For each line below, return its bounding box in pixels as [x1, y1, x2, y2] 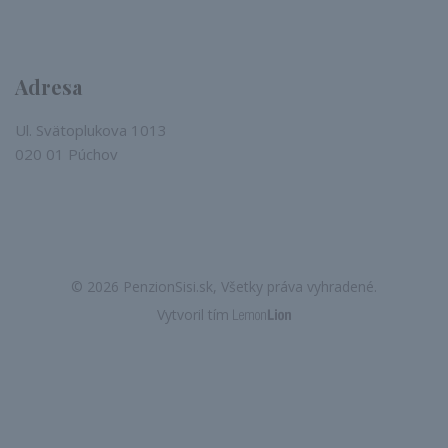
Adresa [15, 73, 82, 100]
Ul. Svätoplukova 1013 [15, 120, 167, 140]
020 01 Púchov [15, 144, 118, 164]
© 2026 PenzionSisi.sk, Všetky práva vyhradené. [71, 277, 377, 296]
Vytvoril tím [156, 305, 233, 324]
